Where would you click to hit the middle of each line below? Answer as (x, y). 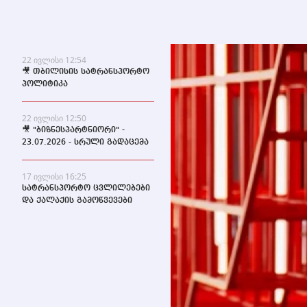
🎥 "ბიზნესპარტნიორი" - (73, 130)
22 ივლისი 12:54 (54, 60)
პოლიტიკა (45, 84)
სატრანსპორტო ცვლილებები (86, 188)
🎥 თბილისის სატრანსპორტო (86, 72)
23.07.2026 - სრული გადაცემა (85, 142)
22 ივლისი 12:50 (54, 118)
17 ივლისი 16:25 (54, 176)
